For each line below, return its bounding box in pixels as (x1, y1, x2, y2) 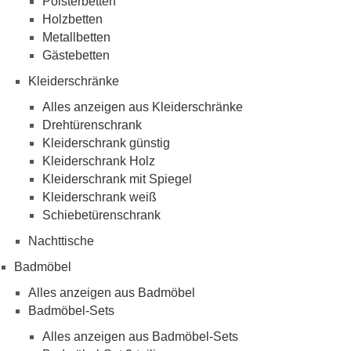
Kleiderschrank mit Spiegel (42, 172, 192, 186)
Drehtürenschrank (42, 118, 142, 132)
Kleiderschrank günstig (42, 136, 170, 150)
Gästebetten (42, 49, 110, 63)
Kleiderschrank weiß (42, 190, 157, 204)
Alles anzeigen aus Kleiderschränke (42, 100, 243, 114)
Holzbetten (42, 13, 103, 27)
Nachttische (28, 234, 94, 248)
